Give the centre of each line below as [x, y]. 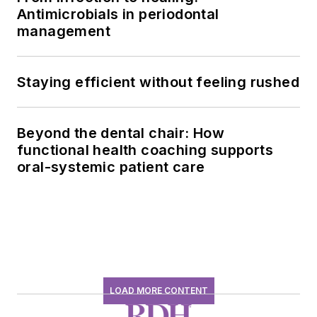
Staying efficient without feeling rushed [158, 82]
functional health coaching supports [145, 150]
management [64, 31]
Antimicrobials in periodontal [118, 15]
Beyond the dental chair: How [121, 133]
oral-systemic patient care [111, 167]
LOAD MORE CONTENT [158, 291]
